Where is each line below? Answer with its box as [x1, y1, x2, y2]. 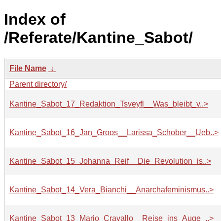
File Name [9, 64, 46, 73]
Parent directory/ [9, 79, 67, 88]
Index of [4, 10, 66, 29]
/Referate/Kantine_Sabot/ [4, 29, 193, 47]
